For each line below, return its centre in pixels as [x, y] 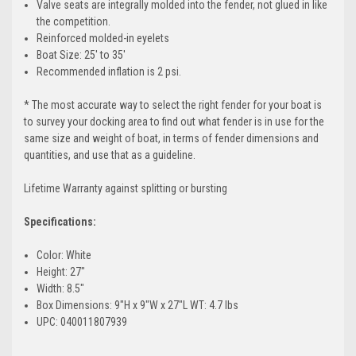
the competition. [74, 21]
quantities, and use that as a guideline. [110, 155]
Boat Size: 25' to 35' [81, 54]
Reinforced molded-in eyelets [103, 38]
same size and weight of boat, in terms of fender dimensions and [171, 138]
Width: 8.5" [61, 288]
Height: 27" [61, 271]
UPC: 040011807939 [82, 321]
